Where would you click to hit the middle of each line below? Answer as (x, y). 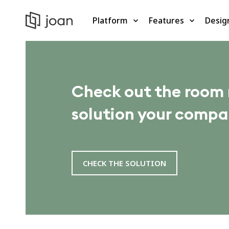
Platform (110, 20)
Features (166, 20)
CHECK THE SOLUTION (124, 163)
